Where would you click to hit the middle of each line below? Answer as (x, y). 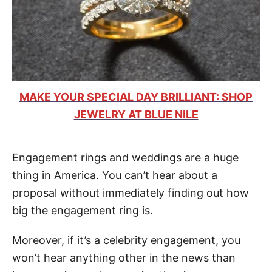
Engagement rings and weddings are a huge (125, 157)
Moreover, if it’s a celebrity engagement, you (126, 240)
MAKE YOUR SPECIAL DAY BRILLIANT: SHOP (136, 97)
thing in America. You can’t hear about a (115, 175)
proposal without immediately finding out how (131, 192)
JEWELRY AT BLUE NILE (136, 114)
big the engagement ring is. (83, 210)
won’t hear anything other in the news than (124, 257)
